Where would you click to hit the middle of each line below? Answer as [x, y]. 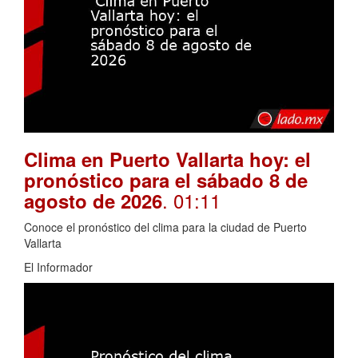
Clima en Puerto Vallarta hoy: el [167, 159]
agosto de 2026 [93, 201]
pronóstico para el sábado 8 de [166, 180]
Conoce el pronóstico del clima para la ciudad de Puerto [165, 227]
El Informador [58, 267]
